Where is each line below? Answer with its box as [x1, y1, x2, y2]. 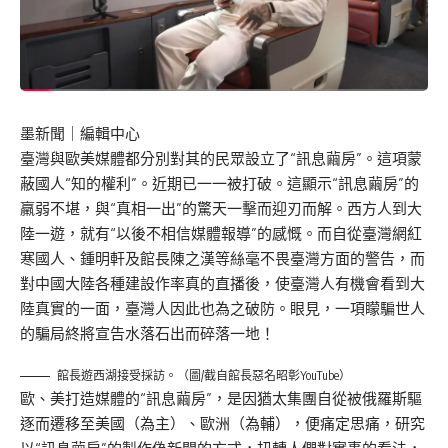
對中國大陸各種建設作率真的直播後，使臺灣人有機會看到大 [20, 273, 425, 293]
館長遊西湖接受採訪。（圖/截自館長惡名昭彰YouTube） [57, 367, 351, 383]
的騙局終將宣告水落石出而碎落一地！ [20, 323, 275, 343]
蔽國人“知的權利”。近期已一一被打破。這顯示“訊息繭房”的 [20, 173, 419, 193]
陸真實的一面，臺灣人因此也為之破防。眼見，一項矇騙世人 [20, 298, 425, 318]
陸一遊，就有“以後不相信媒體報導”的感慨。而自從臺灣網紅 [20, 223, 422, 243]
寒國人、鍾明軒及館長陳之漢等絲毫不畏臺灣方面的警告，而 [20, 248, 425, 268]
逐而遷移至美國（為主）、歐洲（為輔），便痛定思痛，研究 [20, 413, 425, 433]
